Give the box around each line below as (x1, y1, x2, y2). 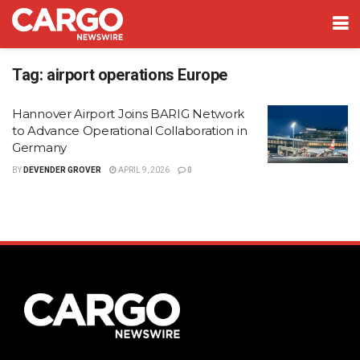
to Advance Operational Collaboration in (12, 123, 247, 138)
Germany (12, 140, 67, 155)
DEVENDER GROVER (23, 166, 101, 174)
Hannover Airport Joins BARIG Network (12, 106, 245, 121)
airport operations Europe (47, 65, 228, 84)
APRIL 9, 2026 (117, 166, 170, 174)
